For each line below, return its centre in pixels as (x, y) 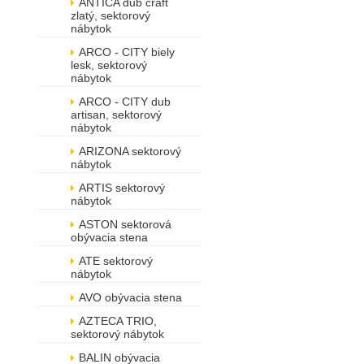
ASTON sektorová (125, 224)
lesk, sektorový (109, 65)
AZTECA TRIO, (118, 321)
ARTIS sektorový (122, 188)
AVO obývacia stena (130, 297)
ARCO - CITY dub (125, 102)
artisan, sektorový (116, 115)
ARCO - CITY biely (127, 52)
